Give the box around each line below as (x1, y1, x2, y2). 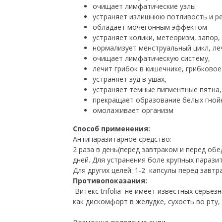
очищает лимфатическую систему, (93, 54, 210, 63)
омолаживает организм (93, 106, 173, 115)
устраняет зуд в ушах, (93, 74, 166, 84)
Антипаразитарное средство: (73, 134, 173, 144)
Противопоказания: (73, 176, 147, 185)
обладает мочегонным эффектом (93, 22, 207, 32)
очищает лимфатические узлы (93, 1, 196, 11)
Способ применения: (73, 124, 150, 133)
